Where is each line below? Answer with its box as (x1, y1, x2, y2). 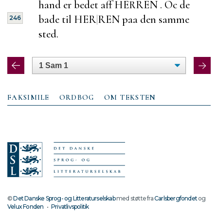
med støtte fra (115, 195, 154, 202)
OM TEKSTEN (104, 92, 156, 102)
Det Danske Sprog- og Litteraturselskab (13, 195, 115, 202)
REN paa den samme (98, 12, 189, 26)
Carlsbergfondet (154, 195, 197, 202)
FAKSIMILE (7, 92, 50, 102)
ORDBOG (59, 92, 94, 102)
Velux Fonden (7, 203, 44, 210)
